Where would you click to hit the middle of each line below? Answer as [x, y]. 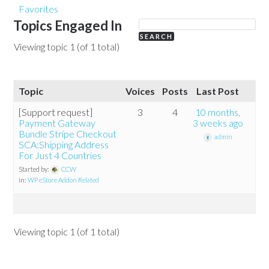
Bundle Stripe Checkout [68, 134]
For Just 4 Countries [60, 155]
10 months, [218, 112]
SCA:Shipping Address [64, 144]
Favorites [39, 9]
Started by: [35, 169]
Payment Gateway [57, 123]
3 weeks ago [218, 123]
